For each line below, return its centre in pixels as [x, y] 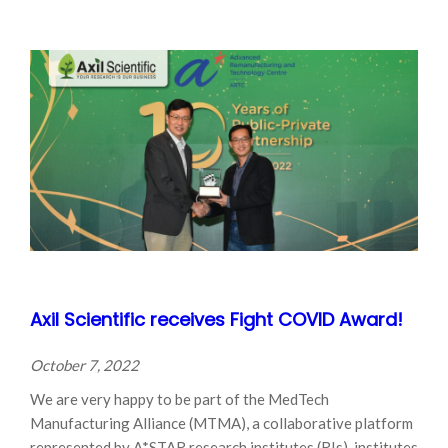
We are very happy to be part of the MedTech [179, 398]
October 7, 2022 [84, 364]
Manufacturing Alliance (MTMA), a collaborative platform [221, 422]
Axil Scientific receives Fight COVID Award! [216, 319]
